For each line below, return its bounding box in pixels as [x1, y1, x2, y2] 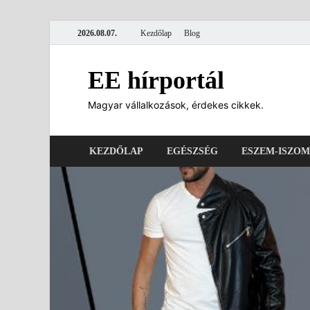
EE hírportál [88, 66, 224, 94]
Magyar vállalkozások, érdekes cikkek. [88, 99, 264, 111]
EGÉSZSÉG [167, 145, 218, 156]
